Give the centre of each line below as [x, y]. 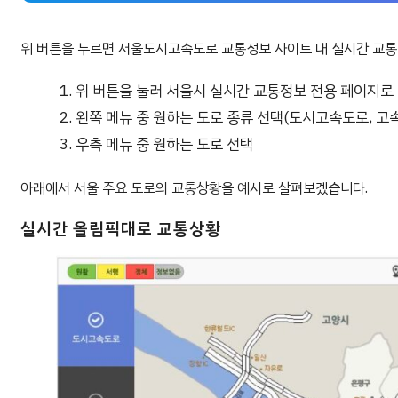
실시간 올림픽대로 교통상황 [121, 228]
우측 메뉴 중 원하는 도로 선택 [165, 144]
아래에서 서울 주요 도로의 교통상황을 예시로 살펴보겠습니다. [194, 188]
